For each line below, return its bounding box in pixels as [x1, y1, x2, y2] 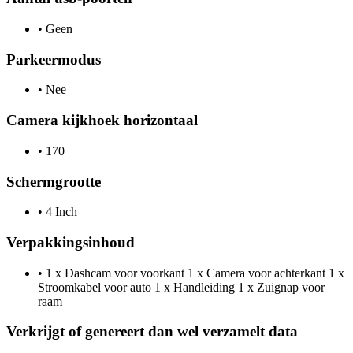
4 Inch [43, 205, 77, 219]
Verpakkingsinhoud [6, 234, 135, 251]
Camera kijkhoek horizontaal [6, 112, 198, 129]
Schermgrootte [6, 173, 101, 190]
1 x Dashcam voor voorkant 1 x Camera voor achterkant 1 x [43, 266, 344, 280]
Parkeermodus [6, 50, 101, 68]
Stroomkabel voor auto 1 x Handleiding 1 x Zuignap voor [38, 280, 325, 294]
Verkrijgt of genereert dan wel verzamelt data [6, 323, 298, 340]
